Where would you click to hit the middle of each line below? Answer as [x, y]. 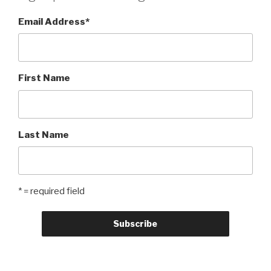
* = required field [51, 191]
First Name [44, 78]
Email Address [52, 21]
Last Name [44, 135]
